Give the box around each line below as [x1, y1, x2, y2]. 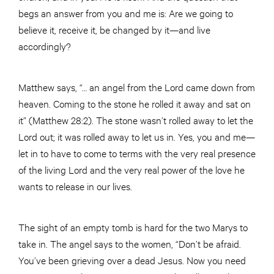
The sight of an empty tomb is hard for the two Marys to [18, 220, 248, 234]
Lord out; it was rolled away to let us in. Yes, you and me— [18, 130, 255, 143]
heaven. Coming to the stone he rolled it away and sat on [18, 97, 251, 110]
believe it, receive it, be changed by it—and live [18, 23, 210, 36]
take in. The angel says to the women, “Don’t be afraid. [18, 237, 241, 250]
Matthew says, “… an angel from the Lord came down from [18, 80, 255, 94]
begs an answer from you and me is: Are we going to [18, 6, 233, 20]
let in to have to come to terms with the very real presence [18, 146, 256, 160]
